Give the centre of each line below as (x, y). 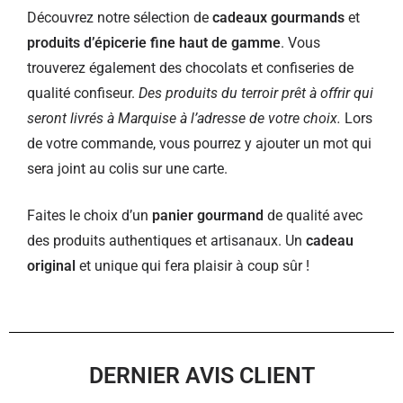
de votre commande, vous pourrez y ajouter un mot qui (199, 143)
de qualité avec (313, 215)
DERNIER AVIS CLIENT (201, 376)
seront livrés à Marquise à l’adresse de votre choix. (184, 118)
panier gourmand (208, 215)
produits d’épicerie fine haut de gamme (154, 43)
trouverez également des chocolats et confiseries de (190, 68)
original (51, 266)
